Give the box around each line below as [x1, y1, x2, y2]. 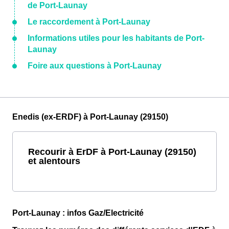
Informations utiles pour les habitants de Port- [28, 34, 204, 43]
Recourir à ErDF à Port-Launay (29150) [28, 146, 196, 157]
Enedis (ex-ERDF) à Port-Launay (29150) [12, 112, 168, 122]
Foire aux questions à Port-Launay [28, 61, 162, 71]
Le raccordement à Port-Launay [28, 17, 150, 27]
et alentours [28, 155, 80, 167]
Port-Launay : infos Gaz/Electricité [12, 209, 144, 218]
